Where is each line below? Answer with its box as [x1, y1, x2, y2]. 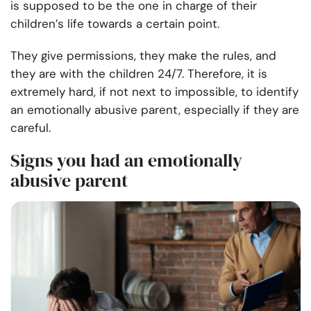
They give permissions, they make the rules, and [10, 48, 276, 64]
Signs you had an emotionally [10, 148, 242, 174]
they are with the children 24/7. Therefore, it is [10, 66, 267, 82]
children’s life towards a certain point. [10, 16, 219, 32]
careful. [10, 120, 51, 136]
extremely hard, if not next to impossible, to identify [10, 84, 299, 100]
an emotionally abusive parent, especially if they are [10, 102, 299, 118]
